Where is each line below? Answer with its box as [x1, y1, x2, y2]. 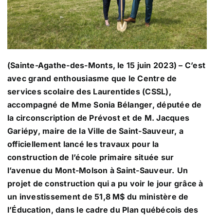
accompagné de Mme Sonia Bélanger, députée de [7, 100, 202, 110]
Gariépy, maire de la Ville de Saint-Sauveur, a [7, 126, 184, 136]
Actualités [85, 73, 133, 86]
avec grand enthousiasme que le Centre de [7, 73, 177, 84]
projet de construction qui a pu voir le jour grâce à [7, 179, 203, 189]
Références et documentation [40, 113, 178, 125]
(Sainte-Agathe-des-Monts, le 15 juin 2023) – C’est [7, 60, 205, 71]
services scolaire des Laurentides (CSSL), [7, 87, 171, 97]
